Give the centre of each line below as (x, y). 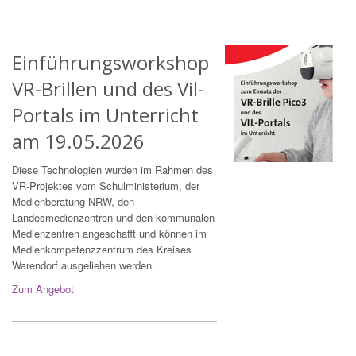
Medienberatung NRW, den (73, 202)
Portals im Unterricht (105, 115)
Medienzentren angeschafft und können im (109, 234)
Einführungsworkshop (110, 63)
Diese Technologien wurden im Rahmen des (112, 170)
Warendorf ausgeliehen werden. (85, 265)
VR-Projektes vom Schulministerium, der (106, 186)
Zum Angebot (43, 289)
